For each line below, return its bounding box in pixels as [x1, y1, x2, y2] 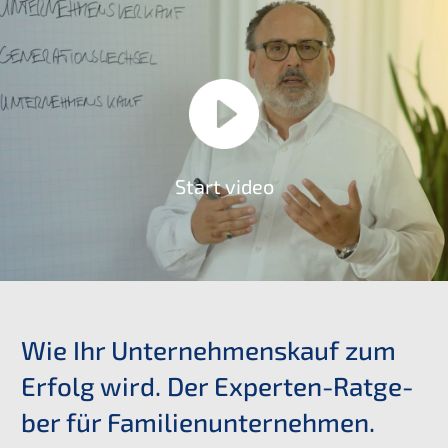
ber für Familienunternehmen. [21, 406, 375, 437]
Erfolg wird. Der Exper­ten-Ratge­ [21, 370, 413, 401]
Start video [174, 173, 274, 198]
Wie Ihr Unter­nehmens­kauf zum [21, 334, 396, 365]
